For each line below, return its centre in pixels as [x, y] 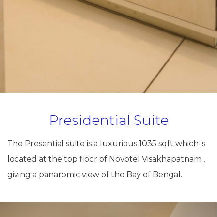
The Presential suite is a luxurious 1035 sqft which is [106, 144]
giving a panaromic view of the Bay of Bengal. [95, 175]
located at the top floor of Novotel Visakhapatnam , [106, 159]
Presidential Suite [108, 120]
